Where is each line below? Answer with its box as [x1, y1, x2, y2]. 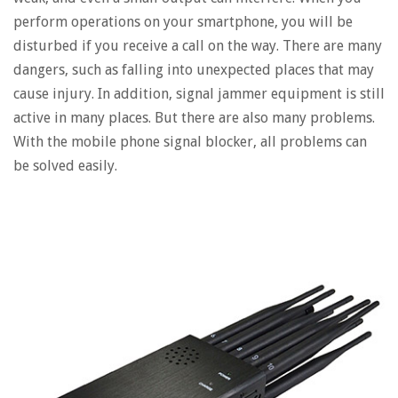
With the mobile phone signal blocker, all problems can [13, 133, 367, 150]
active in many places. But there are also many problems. [13, 109, 375, 126]
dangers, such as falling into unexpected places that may [13, 61, 374, 78]
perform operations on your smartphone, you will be [13, 13, 353, 30]
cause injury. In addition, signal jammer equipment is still [13, 85, 385, 102]
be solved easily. [13, 157, 117, 174]
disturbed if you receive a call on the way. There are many [13, 37, 382, 54]
